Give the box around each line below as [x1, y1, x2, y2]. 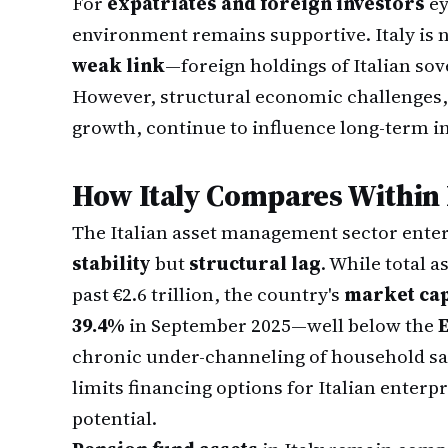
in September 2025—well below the [125, 312, 438, 338]
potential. [72, 405, 157, 431]
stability [72, 250, 151, 276]
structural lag [189, 250, 321, 276]
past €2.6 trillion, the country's [72, 281, 344, 307]
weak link [72, 52, 165, 78]
